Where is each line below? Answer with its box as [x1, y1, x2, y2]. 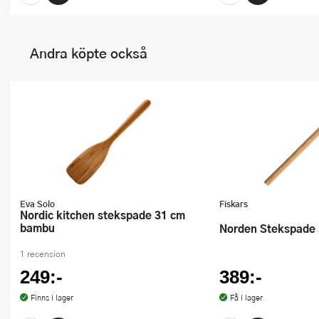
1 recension [20, 247, 66, 260]
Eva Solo [20, 197, 55, 210]
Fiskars [219, 197, 248, 210]
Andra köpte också [30, 43, 147, 63]
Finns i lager [30, 292, 73, 303]
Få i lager [229, 292, 263, 303]
